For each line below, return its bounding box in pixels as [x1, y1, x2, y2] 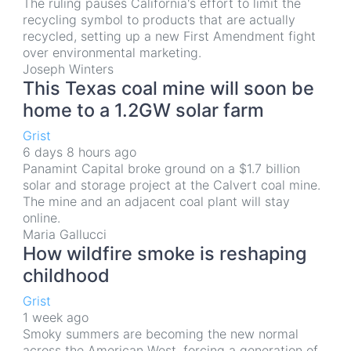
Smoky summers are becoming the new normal [23, 326, 299, 342]
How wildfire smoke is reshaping [23, 242, 306, 265]
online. [23, 210, 60, 226]
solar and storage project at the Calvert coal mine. [23, 177, 320, 193]
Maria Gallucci [23, 226, 107, 242]
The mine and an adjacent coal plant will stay [23, 194, 290, 209]
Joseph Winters [23, 61, 114, 77]
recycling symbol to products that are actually [23, 12, 295, 27]
